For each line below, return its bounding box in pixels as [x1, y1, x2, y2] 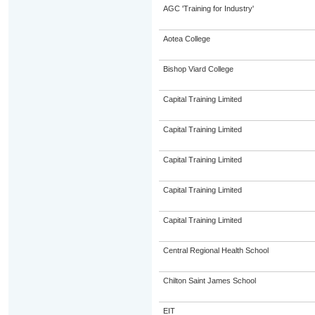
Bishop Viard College [162, 65, 233, 73]
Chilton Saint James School [162, 276, 256, 285]
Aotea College [162, 34, 210, 43]
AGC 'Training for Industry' [162, 4, 254, 13]
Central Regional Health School [162, 246, 269, 255]
